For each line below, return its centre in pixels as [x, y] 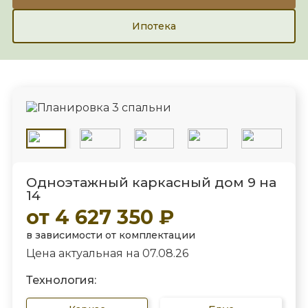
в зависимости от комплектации [110, 235]
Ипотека [154, 26]
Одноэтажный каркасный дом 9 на [151, 182]
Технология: [61, 280]
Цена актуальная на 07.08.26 [107, 253]
